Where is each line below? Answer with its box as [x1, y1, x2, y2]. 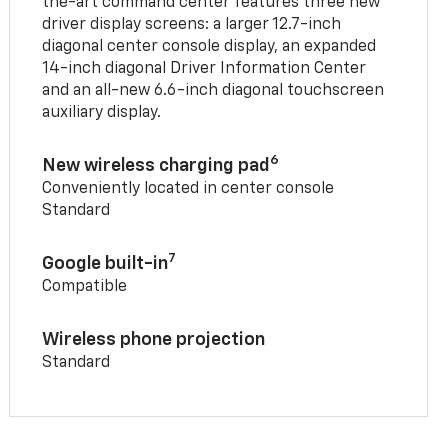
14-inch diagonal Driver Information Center [42, 61, 367, 78]
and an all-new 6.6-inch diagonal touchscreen [42, 83, 385, 100]
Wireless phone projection [42, 331, 266, 350]
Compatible [42, 279, 128, 296]
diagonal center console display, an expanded [42, 39, 377, 56]
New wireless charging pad [42, 157, 271, 176]
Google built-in [42, 255, 169, 274]
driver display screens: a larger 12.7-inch [42, 17, 342, 34]
